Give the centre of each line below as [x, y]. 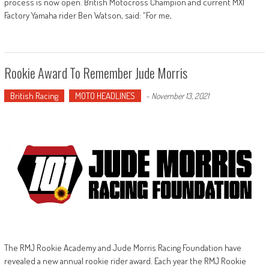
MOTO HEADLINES [105, 96]
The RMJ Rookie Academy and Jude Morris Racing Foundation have [122, 247]
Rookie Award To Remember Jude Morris [95, 73]
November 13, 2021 [180, 96]
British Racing [34, 96]
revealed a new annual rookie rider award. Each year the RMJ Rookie [125, 261]
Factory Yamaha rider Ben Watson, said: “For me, [88, 16]
